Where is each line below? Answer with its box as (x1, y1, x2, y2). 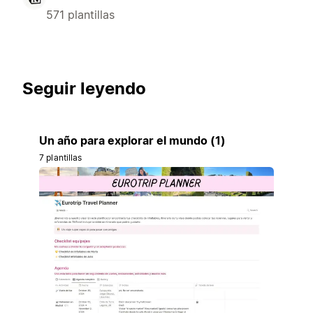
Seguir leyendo (22, 78, 146, 99)
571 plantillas (46, 8, 115, 22)
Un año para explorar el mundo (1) (39, 133, 226, 148)
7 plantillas (39, 152, 82, 163)
